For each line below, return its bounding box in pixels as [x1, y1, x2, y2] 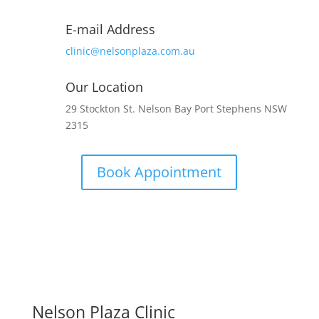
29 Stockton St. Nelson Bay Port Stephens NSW [65, 101, 287, 115]
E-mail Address [65, 20, 155, 38]
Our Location [65, 78, 143, 95]
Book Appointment [97, 162, 222, 182]
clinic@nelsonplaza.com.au [65, 43, 195, 58]
